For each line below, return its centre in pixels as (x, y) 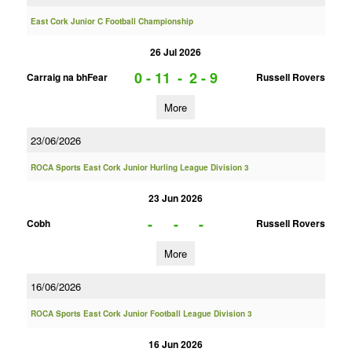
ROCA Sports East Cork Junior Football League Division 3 (141, 313)
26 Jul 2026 (176, 52)
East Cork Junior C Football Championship (112, 21)
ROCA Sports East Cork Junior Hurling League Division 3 (139, 167)
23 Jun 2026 (176, 198)
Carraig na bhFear (67, 77)
